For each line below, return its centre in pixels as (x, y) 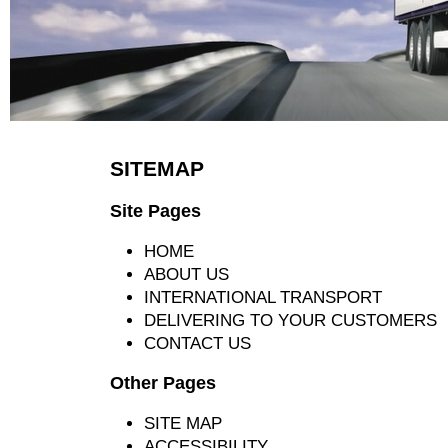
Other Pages (163, 383)
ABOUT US (186, 274)
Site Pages (155, 210)
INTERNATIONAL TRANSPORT (262, 297)
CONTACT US (197, 343)
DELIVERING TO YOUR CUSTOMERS (290, 320)
